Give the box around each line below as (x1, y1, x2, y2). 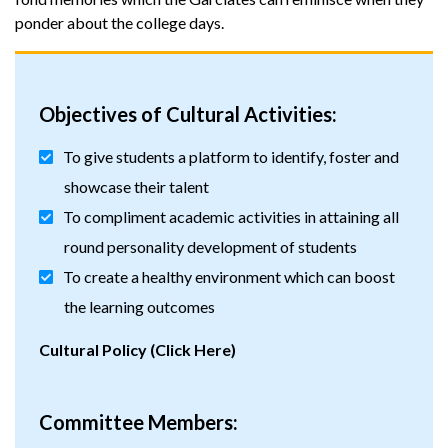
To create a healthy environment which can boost (63, 267, 395, 286)
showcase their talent (64, 177, 209, 196)
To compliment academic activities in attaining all (63, 207, 399, 226)
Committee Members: (39, 410, 238, 434)
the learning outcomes (64, 297, 215, 316)
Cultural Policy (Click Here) (39, 340, 239, 359)
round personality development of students (64, 237, 357, 256)
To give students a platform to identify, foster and (63, 147, 399, 166)
